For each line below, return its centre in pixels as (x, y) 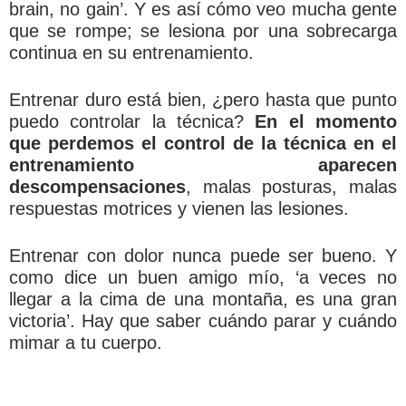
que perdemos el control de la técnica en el (203, 143)
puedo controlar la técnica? (132, 121)
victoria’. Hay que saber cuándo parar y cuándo (203, 321)
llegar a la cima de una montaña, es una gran (203, 299)
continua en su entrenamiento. (131, 53)
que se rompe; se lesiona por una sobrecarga (203, 31)
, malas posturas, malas (291, 187)
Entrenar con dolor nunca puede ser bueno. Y (203, 256)
